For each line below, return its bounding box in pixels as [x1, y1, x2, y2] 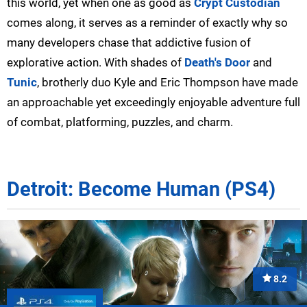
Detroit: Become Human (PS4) [7, 177, 275, 201]
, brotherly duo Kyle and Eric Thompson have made [37, 75, 298, 89]
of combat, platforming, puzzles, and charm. [7, 114, 233, 129]
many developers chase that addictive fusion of [7, 35, 251, 49]
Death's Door [184, 55, 250, 69]
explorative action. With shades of [7, 55, 184, 69]
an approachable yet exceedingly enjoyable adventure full [7, 95, 300, 109]
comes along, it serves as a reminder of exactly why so [7, 15, 288, 29]
